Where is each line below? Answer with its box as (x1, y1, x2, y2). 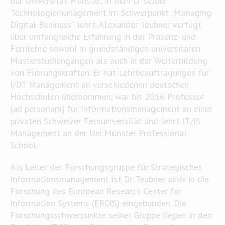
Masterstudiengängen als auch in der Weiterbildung (10, 55, 207, 66)
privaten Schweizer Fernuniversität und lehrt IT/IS (10, 115, 200, 127)
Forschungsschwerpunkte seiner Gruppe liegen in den (10, 209, 212, 221)
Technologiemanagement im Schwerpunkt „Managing (10, 7, 211, 18)
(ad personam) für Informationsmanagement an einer (10, 103, 212, 115)
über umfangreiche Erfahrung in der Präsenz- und (10, 31, 196, 42)
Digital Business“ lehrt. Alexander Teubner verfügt (10, 19, 201, 30)
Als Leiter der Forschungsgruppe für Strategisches (10, 161, 202, 173)
